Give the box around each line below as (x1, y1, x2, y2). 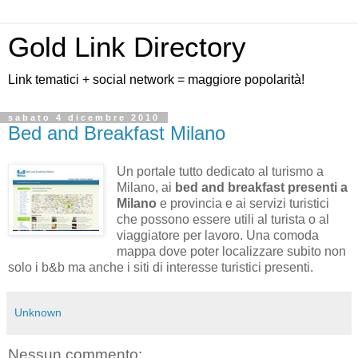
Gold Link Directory (8, 32, 246, 62)
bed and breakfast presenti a (174, 180, 348, 194)
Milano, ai (116, 180, 175, 194)
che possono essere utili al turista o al (116, 212, 329, 226)
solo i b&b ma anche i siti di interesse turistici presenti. (8, 260, 313, 274)
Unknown (14, 305, 62, 319)
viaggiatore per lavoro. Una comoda (116, 228, 319, 242)
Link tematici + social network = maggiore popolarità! (8, 73, 304, 86)
